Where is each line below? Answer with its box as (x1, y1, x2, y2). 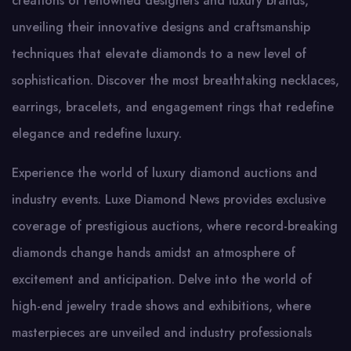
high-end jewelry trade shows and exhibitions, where (12, 297, 311, 315)
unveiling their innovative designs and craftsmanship (12, 18, 310, 36)
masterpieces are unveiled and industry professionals (12, 324, 312, 342)
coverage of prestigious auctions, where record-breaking (12, 217, 338, 235)
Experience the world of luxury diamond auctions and (12, 164, 317, 182)
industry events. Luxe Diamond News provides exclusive (12, 190, 326, 208)
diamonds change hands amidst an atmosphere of (12, 244, 295, 262)
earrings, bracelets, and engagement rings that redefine (12, 98, 334, 116)
